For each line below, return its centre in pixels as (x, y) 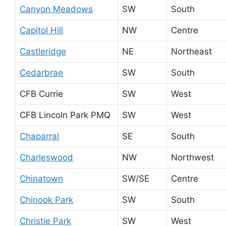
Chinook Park (46, 200)
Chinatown (41, 178)
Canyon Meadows (56, 9)
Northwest (192, 157)
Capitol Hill (41, 30)
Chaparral (39, 136)
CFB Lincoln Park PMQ (65, 115)
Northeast (191, 51)
